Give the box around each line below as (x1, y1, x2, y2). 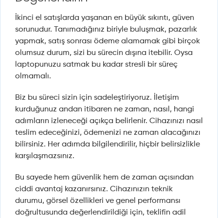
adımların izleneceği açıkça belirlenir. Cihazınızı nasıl (15, 117, 203, 126)
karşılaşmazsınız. (15, 152, 74, 161)
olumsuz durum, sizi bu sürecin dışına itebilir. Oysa (15, 49, 193, 57)
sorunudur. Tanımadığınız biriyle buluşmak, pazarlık (15, 26, 197, 34)
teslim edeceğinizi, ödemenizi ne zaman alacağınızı (15, 129, 200, 137)
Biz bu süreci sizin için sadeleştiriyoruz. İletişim (15, 94, 179, 102)
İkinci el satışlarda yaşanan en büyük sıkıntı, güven (15, 14, 194, 22)
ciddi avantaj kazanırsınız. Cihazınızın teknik (15, 185, 173, 194)
